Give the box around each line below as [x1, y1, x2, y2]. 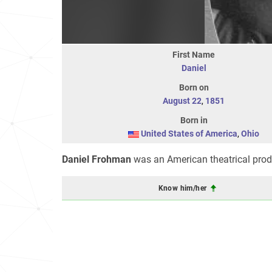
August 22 [163, 96, 202, 106]
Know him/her [158, 183, 209, 192]
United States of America [141, 129, 237, 138]
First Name [172, 50, 215, 59]
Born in [180, 115, 208, 125]
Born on [178, 83, 209, 92]
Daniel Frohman [62, 154, 131, 165]
